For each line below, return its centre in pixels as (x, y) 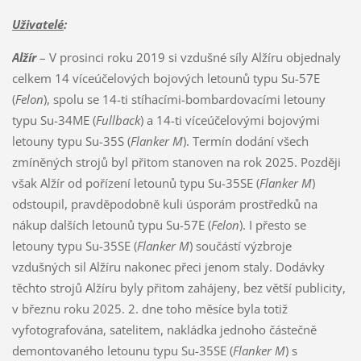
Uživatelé (37, 25)
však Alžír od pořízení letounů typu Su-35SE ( (135, 183)
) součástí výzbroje (240, 246)
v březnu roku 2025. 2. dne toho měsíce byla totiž (149, 309)
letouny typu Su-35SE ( (74, 246)
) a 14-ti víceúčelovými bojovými (230, 120)
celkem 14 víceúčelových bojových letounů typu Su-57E (166, 79)
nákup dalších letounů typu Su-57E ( (111, 225)
